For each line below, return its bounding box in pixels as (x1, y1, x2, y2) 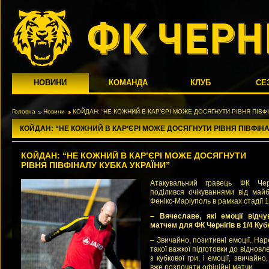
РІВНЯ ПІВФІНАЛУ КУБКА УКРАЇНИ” (21, 160, 170, 170)
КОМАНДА (109, 78, 148, 87)
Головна (12, 108, 35, 115)
